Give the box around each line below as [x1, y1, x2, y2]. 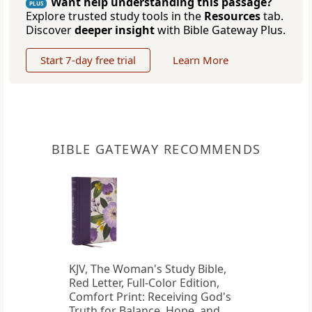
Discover [26, 22, 75, 38]
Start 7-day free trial [40, 53, 136, 68]
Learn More [173, 53, 228, 68]
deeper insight [75, 22, 155, 38]
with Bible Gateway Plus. [155, 22, 286, 38]
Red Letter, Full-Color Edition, [69, 275, 219, 291]
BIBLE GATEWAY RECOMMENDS [51, 141, 261, 158]
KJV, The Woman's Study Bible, [69, 261, 226, 277]
